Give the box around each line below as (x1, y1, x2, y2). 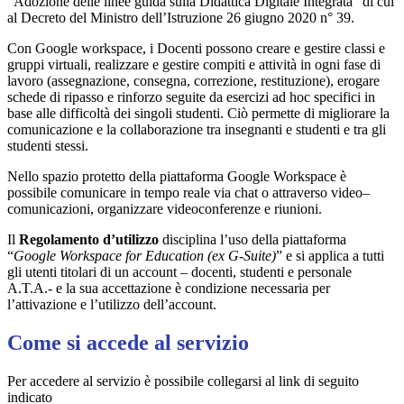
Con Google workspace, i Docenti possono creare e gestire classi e (7, 40, 385, 56)
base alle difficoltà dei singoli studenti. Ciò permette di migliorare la (7, 105, 390, 121)
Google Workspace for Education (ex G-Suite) (14, 247, 276, 263)
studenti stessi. (7, 137, 88, 153)
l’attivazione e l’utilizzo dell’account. (7, 296, 216, 312)
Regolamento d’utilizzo (19, 231, 159, 247)
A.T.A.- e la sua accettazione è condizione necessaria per (7, 280, 330, 296)
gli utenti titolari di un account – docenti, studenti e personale (7, 263, 352, 280)
